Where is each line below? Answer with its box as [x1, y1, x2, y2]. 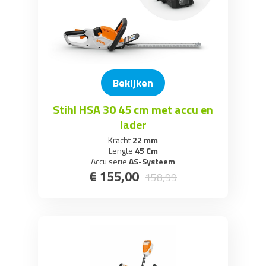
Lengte [108, 144, 133, 157]
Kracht [108, 134, 131, 146]
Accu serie [91, 155, 127, 167]
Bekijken [113, 75, 153, 91]
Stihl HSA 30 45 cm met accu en [53, 100, 213, 119]
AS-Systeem [127, 155, 175, 167]
